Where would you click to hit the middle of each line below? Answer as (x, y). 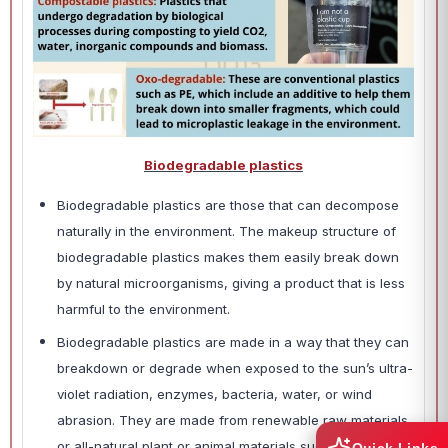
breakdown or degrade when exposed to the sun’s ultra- (235, 368)
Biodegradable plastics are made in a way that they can (233, 342)
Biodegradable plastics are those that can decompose (228, 205)
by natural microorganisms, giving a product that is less (231, 283)
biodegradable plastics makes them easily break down (228, 257)
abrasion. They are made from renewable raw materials (232, 420)
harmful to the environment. (145, 309)
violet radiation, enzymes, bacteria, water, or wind (214, 394)
